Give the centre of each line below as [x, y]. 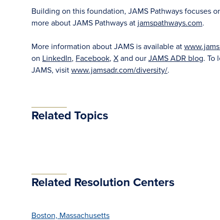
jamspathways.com [170, 23]
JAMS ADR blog [176, 58]
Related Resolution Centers [103, 182]
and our [133, 58]
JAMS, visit [51, 70]
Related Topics [70, 115]
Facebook [93, 58]
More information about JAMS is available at [108, 46]
